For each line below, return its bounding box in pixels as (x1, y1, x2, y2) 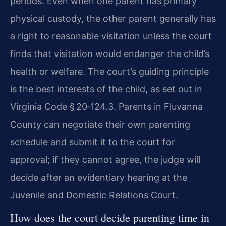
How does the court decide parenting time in (10, 210, 209, 225)
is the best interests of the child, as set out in (10, 84, 202, 95)
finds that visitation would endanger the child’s (10, 48, 209, 60)
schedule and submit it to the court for (10, 137, 175, 148)
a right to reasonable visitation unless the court (10, 31, 212, 42)
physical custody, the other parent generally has (10, 13, 216, 24)
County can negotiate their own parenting (10, 119, 190, 130)
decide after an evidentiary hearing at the (10, 172, 187, 183)
